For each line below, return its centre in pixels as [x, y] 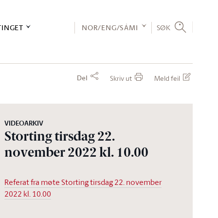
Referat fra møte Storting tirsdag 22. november [83, 182]
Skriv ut [121, 78]
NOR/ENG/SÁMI [110, 27]
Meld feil [167, 78]
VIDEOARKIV [24, 123]
